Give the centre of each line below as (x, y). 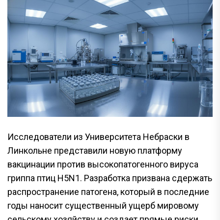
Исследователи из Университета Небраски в (98, 137)
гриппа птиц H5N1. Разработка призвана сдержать (110, 178)
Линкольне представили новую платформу (95, 150)
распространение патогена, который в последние (108, 192)
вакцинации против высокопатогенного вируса (103, 164)
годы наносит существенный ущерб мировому (103, 205)
